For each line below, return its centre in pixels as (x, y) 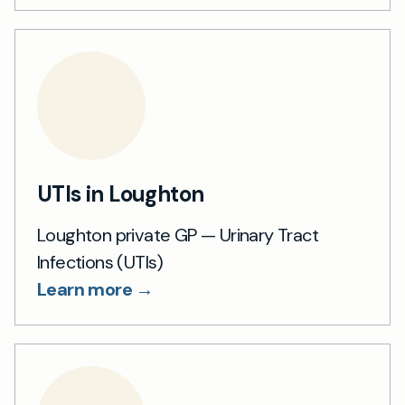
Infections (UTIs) (100, 262)
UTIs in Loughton (121, 193)
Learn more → (95, 289)
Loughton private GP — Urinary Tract (178, 235)
